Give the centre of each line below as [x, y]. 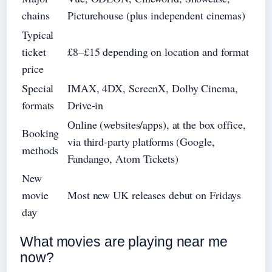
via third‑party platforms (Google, [141, 141]
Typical [38, 34]
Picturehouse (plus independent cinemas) [157, 15]
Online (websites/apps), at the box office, [157, 124]
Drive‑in [86, 105]
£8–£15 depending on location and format [158, 51]
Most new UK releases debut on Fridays [155, 195]
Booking [41, 133]
